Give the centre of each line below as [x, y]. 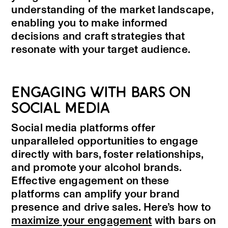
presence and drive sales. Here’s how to [111, 208]
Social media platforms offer [83, 128]
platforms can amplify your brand [96, 194]
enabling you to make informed [90, 23]
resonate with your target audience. [101, 50]
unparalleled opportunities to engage [105, 141]
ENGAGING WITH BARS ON [101, 93]
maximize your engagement [82, 221]
